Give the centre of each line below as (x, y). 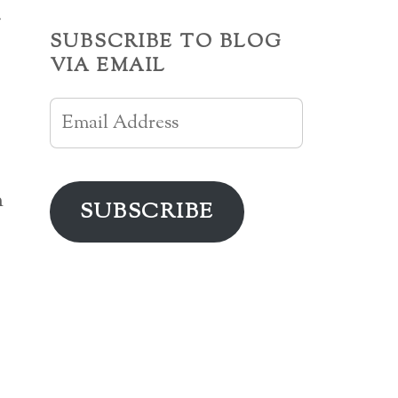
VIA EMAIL (108, 66)
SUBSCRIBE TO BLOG (166, 42)
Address (82, 144)
